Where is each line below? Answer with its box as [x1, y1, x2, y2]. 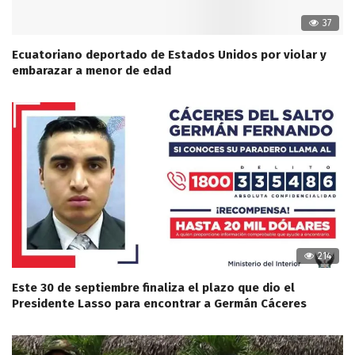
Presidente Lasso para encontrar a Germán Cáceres [12, 296, 307, 311]
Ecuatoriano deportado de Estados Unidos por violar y [12, 48, 326, 63]
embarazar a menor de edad [12, 63, 171, 78]
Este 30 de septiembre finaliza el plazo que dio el [12, 281, 295, 296]
